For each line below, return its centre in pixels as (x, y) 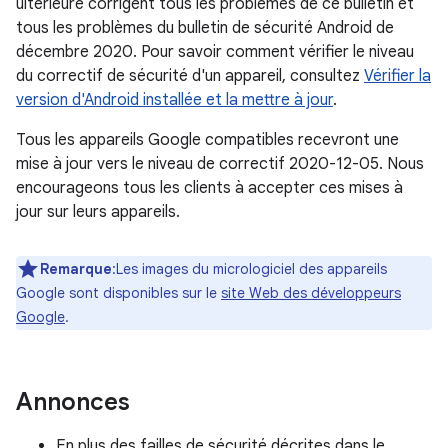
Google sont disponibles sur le (118, 293)
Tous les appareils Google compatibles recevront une (207, 140)
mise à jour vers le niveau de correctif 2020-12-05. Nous (220, 164)
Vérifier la (397, 76)
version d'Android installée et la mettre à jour (174, 100)
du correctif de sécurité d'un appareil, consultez (190, 76)
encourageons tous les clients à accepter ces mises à (209, 188)
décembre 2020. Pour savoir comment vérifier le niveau (215, 52)
